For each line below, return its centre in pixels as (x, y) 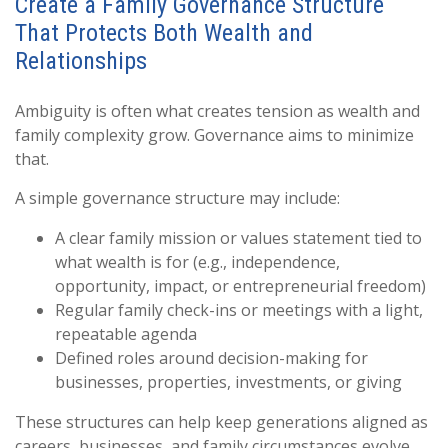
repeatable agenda (126, 334)
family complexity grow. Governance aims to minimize (214, 135)
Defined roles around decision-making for (211, 358)
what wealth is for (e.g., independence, (197, 262)
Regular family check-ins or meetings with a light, (239, 310)
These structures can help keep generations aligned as (221, 422)
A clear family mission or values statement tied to (238, 238)
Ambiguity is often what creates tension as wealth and (217, 111)
